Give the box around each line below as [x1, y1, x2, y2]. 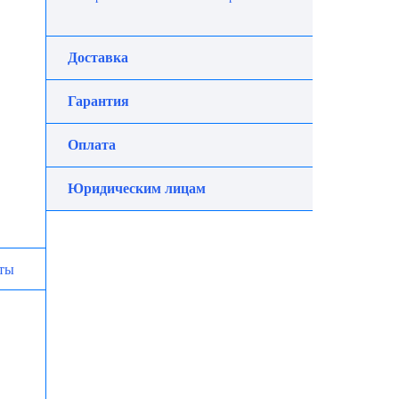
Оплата [68, 137, 116, 152]
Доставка [68, 50, 128, 65]
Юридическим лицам [68, 181, 206, 196]
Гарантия [68, 94, 129, 109]
